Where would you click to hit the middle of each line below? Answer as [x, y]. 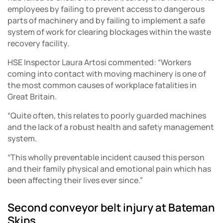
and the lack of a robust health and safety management [111, 127]
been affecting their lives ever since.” [75, 180]
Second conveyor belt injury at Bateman [111, 208]
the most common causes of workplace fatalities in [102, 85]
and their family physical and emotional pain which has [109, 169]
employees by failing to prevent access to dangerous [106, 9]
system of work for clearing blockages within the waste [109, 32]
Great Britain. [32, 97]
